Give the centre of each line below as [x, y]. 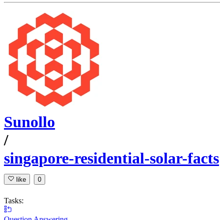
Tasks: [14, 200]
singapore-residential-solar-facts [111, 158]
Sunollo [29, 122]
